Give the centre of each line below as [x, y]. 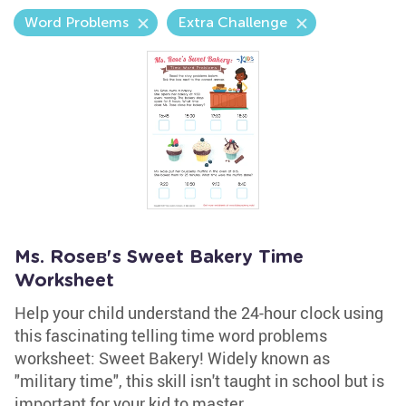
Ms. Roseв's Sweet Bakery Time [159, 257]
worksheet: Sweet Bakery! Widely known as [172, 358]
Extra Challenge [232, 22]
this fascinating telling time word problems [171, 335]
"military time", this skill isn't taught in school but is [199, 381]
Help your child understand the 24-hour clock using [199, 313]
